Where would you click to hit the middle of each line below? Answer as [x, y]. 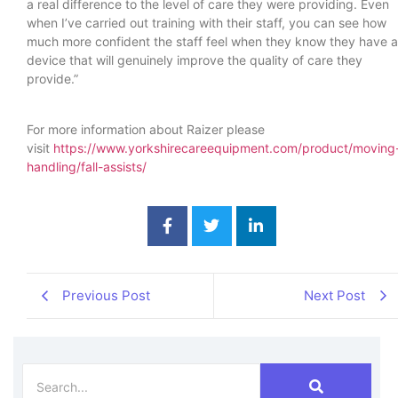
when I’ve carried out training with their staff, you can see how [207, 23]
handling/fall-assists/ [87, 166]
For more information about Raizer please [146, 129]
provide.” [52, 79]
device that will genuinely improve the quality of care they [195, 60]
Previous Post [106, 295]
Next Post [334, 295]
